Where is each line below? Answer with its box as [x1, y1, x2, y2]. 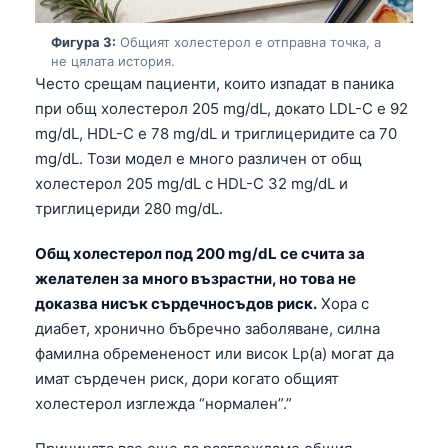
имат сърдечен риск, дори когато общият [35, 368, 339, 388]
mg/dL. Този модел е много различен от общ [35, 148, 362, 168]
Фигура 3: [51, 33, 116, 50]
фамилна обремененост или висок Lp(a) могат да [35, 343, 394, 363]
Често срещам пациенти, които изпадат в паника [35, 73, 394, 93]
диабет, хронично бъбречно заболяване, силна [35, 318, 380, 338]
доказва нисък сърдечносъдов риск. [35, 293, 317, 313]
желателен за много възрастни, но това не [35, 268, 356, 288]
